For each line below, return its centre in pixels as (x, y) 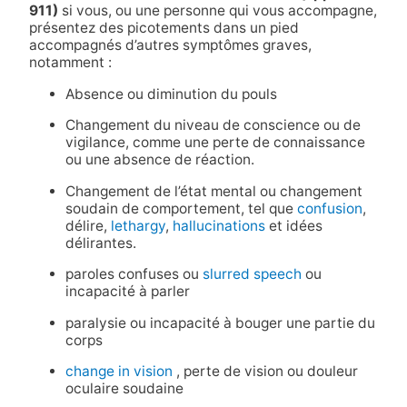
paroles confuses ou (134, 274)
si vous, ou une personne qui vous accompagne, (217, 11)
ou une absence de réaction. (159, 160)
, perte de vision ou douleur (265, 372)
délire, (88, 225)
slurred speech (252, 274)
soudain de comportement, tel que (181, 208)
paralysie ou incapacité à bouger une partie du (220, 323)
